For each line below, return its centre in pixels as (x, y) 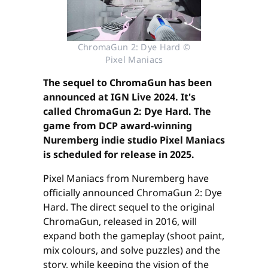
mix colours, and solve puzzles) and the (132, 250)
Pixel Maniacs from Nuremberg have (126, 179)
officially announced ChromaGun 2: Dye (133, 193)
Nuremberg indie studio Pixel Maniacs (134, 140)
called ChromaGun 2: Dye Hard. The (127, 112)
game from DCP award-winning (118, 126)
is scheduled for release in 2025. (119, 155)
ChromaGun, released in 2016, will (120, 222)
